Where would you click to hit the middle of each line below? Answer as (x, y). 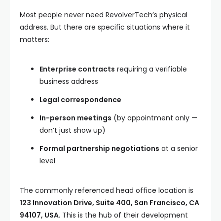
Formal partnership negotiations (99, 148)
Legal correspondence (80, 100)
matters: (35, 39)
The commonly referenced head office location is (107, 190)
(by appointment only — (154, 118)
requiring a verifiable (151, 69)
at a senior (179, 148)
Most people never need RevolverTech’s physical (104, 15)
